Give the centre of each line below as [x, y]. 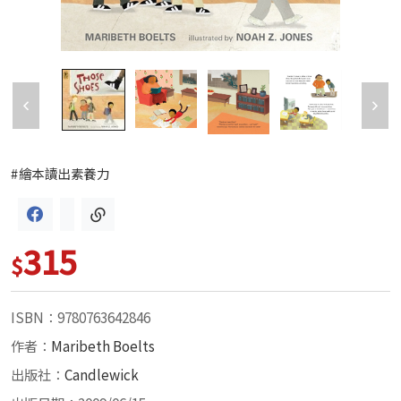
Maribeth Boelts [103, 346]
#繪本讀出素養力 [60, 174]
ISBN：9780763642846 [81, 317]
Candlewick [102, 375]
